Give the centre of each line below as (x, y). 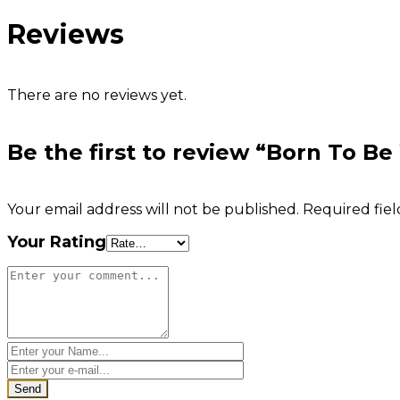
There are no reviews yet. (97, 96)
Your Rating (57, 242)
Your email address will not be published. (153, 210)
